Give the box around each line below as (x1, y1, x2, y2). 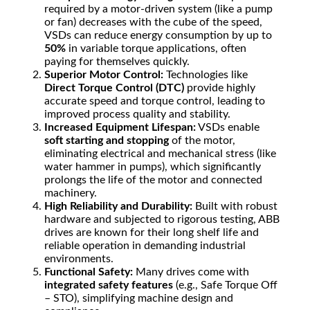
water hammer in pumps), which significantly (44, 161, 261, 173)
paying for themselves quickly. (44, 56, 190, 68)
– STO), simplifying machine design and (44, 293, 233, 304)
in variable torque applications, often (66, 43, 246, 55)
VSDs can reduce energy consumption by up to (44, 30, 272, 42)
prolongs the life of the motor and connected (44, 174, 262, 186)
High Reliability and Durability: (44, 201, 192, 212)
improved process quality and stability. (44, 109, 230, 120)
